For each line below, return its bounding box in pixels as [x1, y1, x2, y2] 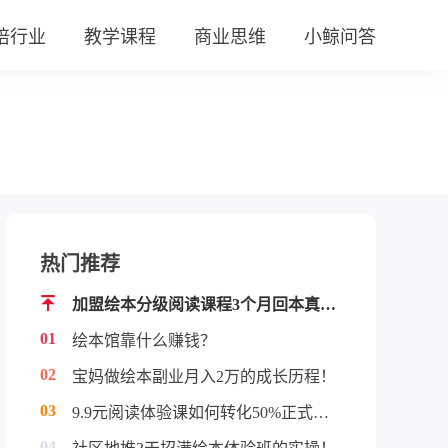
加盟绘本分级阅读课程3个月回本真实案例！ [320, 296, 336, 313]
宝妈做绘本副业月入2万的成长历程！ [72, 368, 336, 385]
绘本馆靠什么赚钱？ [72, 332, 216, 349]
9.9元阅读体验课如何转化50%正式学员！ [313, 404, 329, 421]
